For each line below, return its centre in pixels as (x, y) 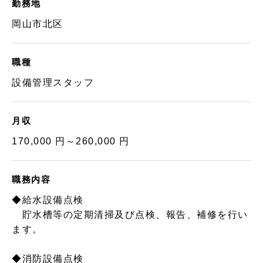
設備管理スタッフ (53, 82)
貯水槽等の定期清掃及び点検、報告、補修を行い (130, 215)
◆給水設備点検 (48, 200)
